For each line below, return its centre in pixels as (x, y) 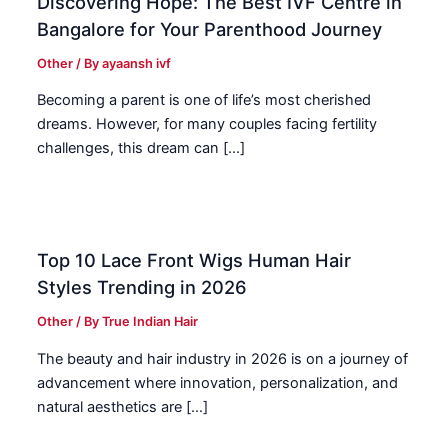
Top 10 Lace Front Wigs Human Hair (194, 260)
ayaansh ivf (137, 63)
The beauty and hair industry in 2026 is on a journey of (223, 358)
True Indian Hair (150, 322)
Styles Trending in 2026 (142, 287)
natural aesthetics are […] (123, 406)
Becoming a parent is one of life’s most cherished (204, 100)
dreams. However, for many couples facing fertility (207, 124)
